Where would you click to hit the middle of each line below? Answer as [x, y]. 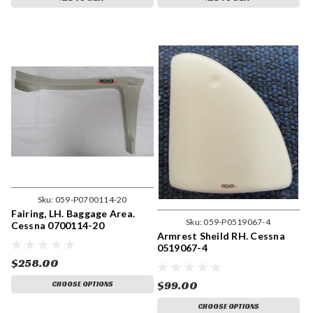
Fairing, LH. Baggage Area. [73, 214]
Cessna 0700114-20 [57, 226]
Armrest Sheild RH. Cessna [221, 236]
